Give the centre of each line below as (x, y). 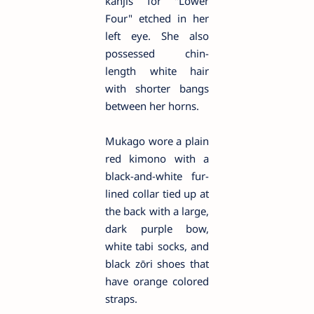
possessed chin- (157, 53)
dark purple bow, (157, 228)
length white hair (157, 70)
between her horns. (152, 105)
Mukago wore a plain (157, 141)
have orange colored (157, 281)
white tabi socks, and (157, 246)
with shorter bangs (157, 88)
